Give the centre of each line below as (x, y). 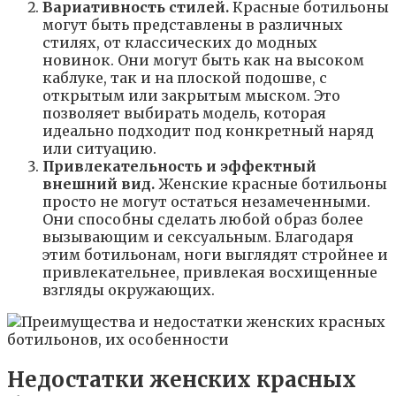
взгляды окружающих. (129, 289)
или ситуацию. (99, 148)
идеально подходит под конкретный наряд (208, 130)
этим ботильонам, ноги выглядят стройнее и (215, 254)
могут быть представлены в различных (193, 24)
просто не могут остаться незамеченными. (206, 201)
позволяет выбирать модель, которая (184, 113)
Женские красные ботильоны (271, 183)
